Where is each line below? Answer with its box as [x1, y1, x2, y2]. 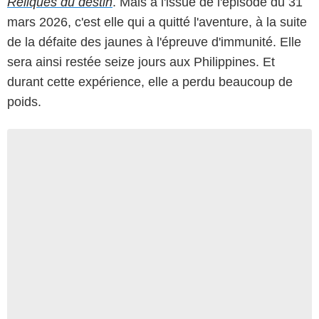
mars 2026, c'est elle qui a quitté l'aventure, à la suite [7, 14, 307, 29]
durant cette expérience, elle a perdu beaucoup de [7, 74, 293, 89]
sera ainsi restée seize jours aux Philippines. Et [7, 54, 275, 69]
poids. [7, 94, 41, 109]
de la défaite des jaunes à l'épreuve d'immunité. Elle [7, 34, 301, 49]
